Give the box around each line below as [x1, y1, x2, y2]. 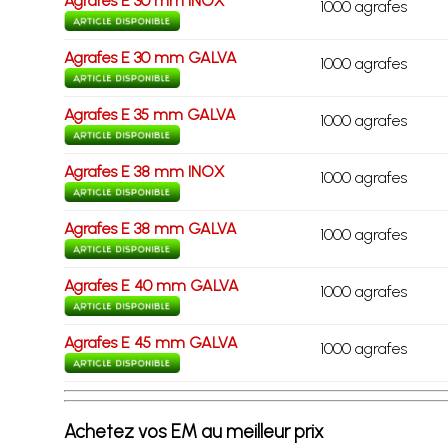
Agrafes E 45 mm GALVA [63, 333, 238, 352]
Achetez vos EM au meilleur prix [63, 420, 324, 443]
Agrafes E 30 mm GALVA [63, 48, 237, 67]
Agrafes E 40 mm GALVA [63, 276, 239, 295]
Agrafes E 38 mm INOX [63, 162, 224, 181]
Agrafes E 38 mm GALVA [63, 219, 237, 238]
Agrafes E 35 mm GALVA [63, 105, 236, 124]
